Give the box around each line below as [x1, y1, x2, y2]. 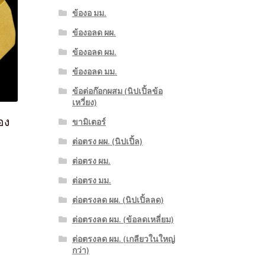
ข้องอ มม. [72, 8, 106, 19]
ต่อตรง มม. [72, 175, 111, 186]
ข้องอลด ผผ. [72, 27, 116, 38]
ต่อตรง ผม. [72, 156, 111, 167]
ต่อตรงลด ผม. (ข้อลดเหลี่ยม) [72, 214, 174, 225]
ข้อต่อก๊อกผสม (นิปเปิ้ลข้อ [72, 86, 163, 97]
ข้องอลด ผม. [72, 47, 117, 58]
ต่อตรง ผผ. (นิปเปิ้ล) [72, 136, 143, 147]
